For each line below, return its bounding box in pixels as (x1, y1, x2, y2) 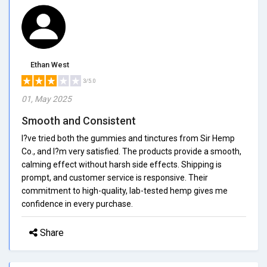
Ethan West (30, 60, 69, 69)
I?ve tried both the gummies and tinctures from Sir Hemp (21, 133, 235, 143)
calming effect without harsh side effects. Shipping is (21, 159, 222, 169)
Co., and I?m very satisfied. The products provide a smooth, (21, 146, 241, 156)
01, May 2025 (21, 94, 72, 104)
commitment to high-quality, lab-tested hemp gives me (21, 185, 228, 195)
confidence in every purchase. (21, 198, 133, 209)
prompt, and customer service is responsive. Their (21, 172, 208, 182)
